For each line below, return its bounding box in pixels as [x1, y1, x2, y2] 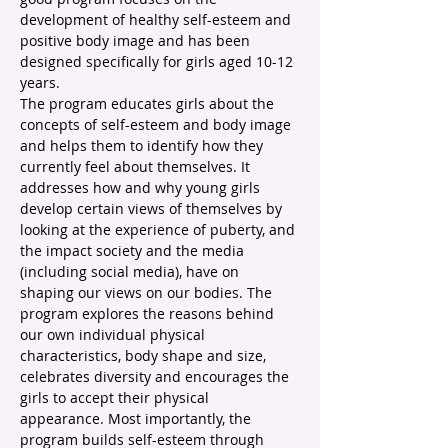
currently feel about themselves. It [20, 157, 254, 176]
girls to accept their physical [20, 388, 213, 407]
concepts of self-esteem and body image [20, 115, 295, 134]
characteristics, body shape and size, [20, 346, 270, 365]
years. [20, 73, 64, 92]
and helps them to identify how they [20, 136, 267, 155]
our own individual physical [20, 325, 209, 344]
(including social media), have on [20, 262, 243, 281]
